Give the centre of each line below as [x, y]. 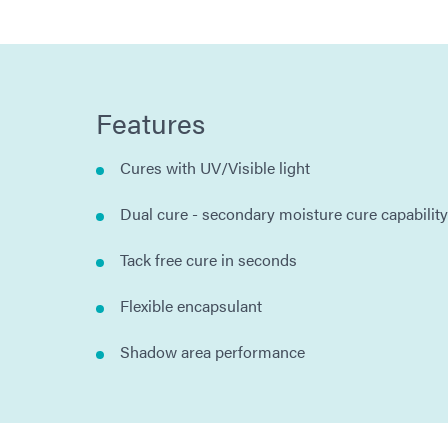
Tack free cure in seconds [208, 259]
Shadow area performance [212, 351]
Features [150, 121]
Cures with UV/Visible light [215, 167]
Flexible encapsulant [191, 305]
